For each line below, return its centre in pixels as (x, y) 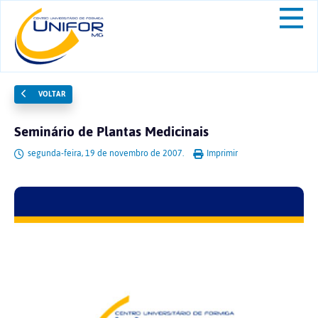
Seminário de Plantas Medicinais (111, 132)
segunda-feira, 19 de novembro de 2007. (106, 153)
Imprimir (221, 153)
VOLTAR (50, 94)
